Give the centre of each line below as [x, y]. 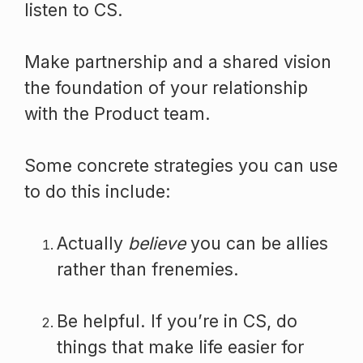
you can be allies [257, 243]
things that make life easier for [180, 346]
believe [157, 243]
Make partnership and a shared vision [178, 61]
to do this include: [98, 191]
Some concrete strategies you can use [181, 165]
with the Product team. [117, 113]
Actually [92, 243]
